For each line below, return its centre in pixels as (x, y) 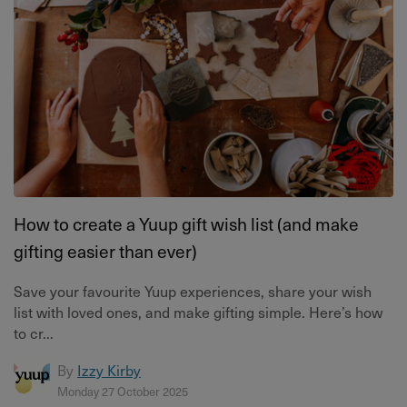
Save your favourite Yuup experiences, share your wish (193, 291)
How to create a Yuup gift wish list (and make (186, 224)
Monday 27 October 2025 (123, 391)
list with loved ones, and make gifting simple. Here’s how (198, 312)
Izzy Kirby (109, 370)
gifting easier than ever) (105, 251)
